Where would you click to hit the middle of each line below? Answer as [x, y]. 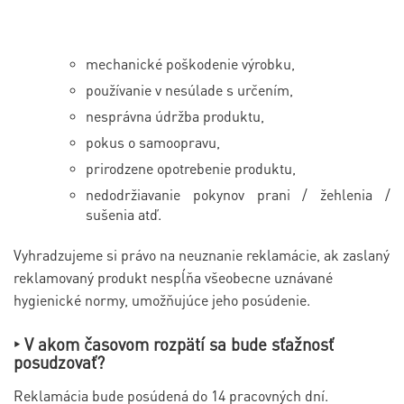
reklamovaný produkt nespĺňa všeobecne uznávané [173, 278]
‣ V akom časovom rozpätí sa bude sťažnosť [174, 344]
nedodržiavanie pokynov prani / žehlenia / [238, 195]
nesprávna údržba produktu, [175, 116]
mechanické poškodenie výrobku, [190, 64]
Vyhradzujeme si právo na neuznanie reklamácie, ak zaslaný [202, 255]
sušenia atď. [124, 215]
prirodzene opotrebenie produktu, [191, 169]
